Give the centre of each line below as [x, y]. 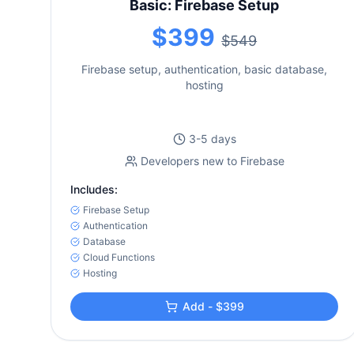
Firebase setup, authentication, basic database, [205, 69]
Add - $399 [213, 306]
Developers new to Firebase [212, 161]
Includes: [94, 189]
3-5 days [212, 139]
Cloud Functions [119, 257]
